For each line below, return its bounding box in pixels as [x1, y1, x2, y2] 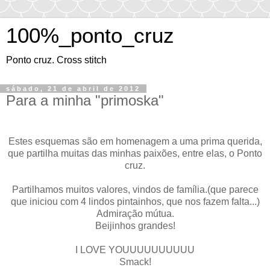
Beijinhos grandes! [95, 220, 175, 231]
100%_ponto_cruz [6, 24, 174, 47]
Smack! [119, 256, 151, 267]
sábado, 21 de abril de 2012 [6, 85, 140, 92]
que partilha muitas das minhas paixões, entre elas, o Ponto [8, 148, 262, 159]
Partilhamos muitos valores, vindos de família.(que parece [11, 184, 259, 195]
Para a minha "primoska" [6, 92, 164, 108]
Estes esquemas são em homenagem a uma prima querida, [8, 136, 262, 146]
